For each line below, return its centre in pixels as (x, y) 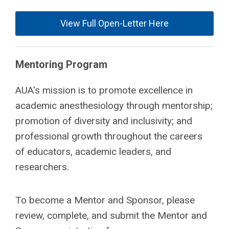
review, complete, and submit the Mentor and (111, 216)
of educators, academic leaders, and (93, 152)
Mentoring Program (61, 65)
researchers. (43, 167)
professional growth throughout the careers (109, 136)
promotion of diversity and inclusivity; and (104, 121)
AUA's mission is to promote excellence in (104, 90)
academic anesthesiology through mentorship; (114, 106)
